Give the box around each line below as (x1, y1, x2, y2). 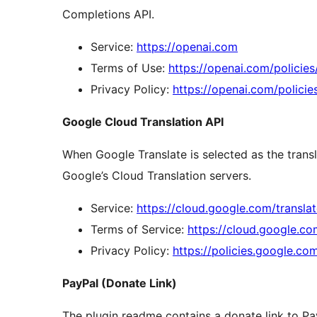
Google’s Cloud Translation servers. (62, 168, 251, 183)
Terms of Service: (91, 222, 188, 237)
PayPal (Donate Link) (62, 276, 177, 291)
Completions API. (62, 7, 154, 22)
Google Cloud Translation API (62, 115, 224, 129)
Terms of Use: (91, 61, 168, 76)
